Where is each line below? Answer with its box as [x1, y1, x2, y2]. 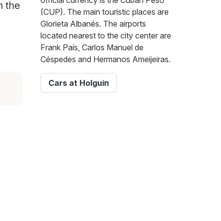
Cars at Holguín [48, 78, 109, 88]
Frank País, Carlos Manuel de [40, 42, 144, 53]
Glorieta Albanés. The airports [40, 19, 146, 29]
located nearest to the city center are [40, 31, 171, 41]
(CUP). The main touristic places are [40, 7, 169, 17]
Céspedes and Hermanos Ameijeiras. [40, 54, 171, 65]
